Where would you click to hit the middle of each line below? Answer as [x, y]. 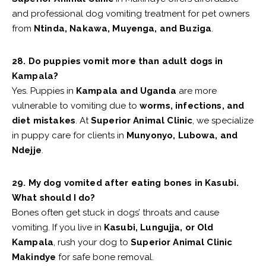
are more [196, 91]
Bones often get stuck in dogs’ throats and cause [115, 213]
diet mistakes [44, 121]
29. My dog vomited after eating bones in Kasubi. [126, 183]
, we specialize [223, 121]
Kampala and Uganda [126, 91]
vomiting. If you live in [58, 228]
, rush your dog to [92, 243]
